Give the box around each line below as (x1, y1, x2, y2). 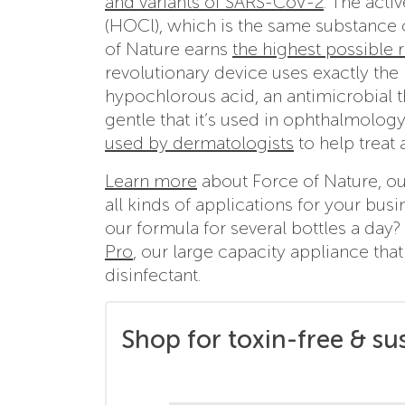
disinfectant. (105, 263, 201, 286)
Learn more (105, 169, 197, 192)
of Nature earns (105, 37, 232, 60)
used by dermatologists (105, 131, 294, 154)
